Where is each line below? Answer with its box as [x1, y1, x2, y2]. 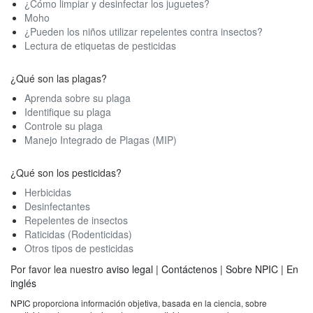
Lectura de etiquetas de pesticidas [24, 38, 176, 53]
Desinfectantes [24, 199, 90, 214]
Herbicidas [24, 185, 71, 200]
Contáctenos [161, 262, 217, 277]
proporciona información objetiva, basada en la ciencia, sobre [31, 297, 267, 310]
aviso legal [106, 262, 153, 277]
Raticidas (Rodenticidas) [24, 227, 132, 242]
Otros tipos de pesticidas [24, 241, 133, 256]
